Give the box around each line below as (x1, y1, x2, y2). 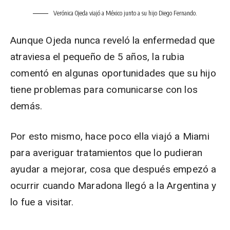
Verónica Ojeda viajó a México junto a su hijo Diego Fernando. (52, 9, 197, 17)
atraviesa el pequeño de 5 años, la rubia (10, 51, 185, 63)
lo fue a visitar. (10, 196, 74, 208)
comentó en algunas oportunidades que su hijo (10, 67, 216, 79)
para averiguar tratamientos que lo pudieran (10, 147, 203, 159)
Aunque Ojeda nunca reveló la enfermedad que (10, 34, 215, 46)
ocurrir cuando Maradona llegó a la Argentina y (10, 180, 217, 191)
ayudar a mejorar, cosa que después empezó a (10, 163, 217, 175)
